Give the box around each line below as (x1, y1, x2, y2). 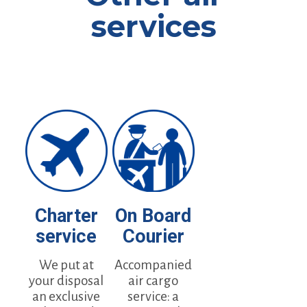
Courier (122, 225, 184, 247)
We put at (38, 257, 94, 272)
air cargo (128, 273, 179, 288)
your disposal (29, 273, 104, 288)
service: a (127, 288, 180, 304)
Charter (34, 204, 98, 227)
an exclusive (32, 288, 101, 304)
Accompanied (114, 257, 193, 272)
